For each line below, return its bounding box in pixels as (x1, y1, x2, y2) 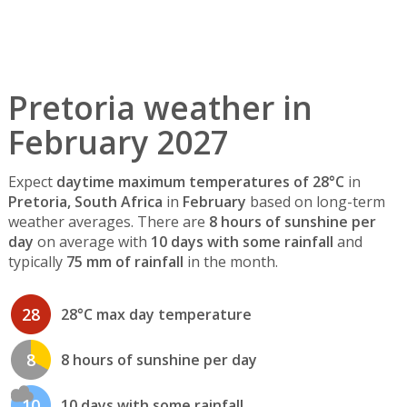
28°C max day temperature (60, 304, 252, 325)
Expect (7, 172, 56, 193)
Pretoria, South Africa (7, 192, 163, 213)
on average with (33, 232, 151, 253)
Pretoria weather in (7, 85, 313, 129)
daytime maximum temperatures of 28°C (55, 172, 344, 193)
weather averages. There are (7, 212, 209, 233)
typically (7, 252, 66, 273)
